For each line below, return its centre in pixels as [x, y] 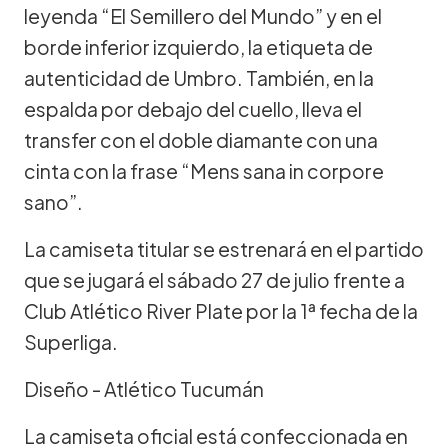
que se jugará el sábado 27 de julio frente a [214, 279]
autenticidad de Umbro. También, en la [199, 77]
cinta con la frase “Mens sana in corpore [204, 170]
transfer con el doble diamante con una [201, 139]
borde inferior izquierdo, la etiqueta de [198, 46]
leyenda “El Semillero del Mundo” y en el [203, 15]
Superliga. [71, 341]
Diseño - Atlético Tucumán [144, 388]
